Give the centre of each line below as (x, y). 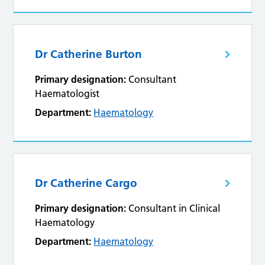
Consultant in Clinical (174, 209)
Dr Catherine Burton (89, 54)
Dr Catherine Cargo (86, 183)
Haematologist (67, 94)
